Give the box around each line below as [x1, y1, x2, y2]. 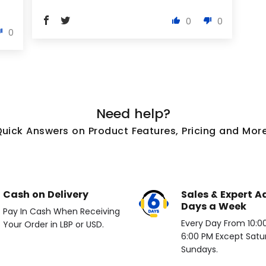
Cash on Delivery [3, 188, 88, 202]
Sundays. [181, 243, 218, 256]
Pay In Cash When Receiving [3, 205, 120, 218]
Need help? [96, 104, 170, 123]
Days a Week [181, 199, 246, 214]
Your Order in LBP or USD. [3, 218, 104, 231]
